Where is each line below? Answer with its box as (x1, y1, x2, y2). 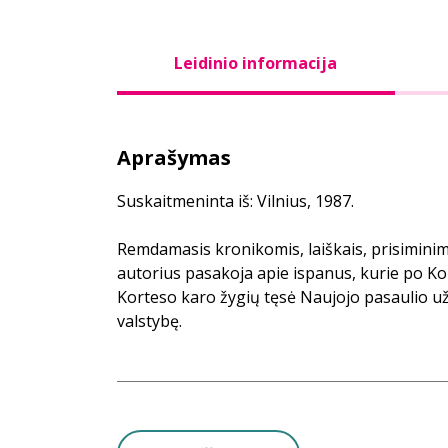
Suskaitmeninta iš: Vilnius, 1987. (117, 190, 354, 212)
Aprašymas (117, 144, 231, 171)
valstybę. (117, 310, 182, 332)
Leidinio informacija (174, 52, 338, 74)
